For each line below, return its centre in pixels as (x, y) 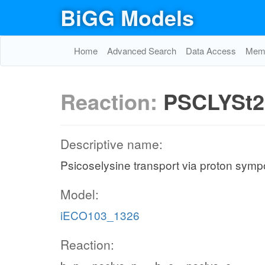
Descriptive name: (112, 144)
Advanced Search (142, 51)
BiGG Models (127, 17)
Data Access (211, 51)
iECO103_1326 (100, 215)
